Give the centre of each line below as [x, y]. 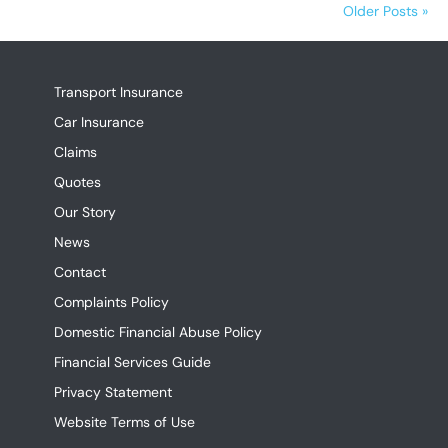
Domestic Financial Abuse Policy [158, 331]
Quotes [77, 181]
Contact [80, 271]
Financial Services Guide [132, 361]
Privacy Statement [113, 391]
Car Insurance [99, 121]
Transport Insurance [118, 91]
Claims [75, 151]
